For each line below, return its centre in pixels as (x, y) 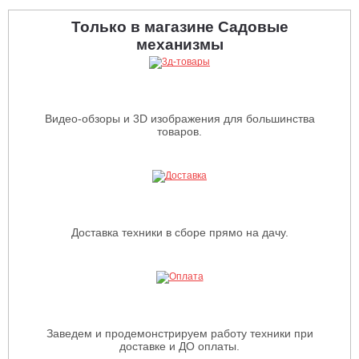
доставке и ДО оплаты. (179, 346)
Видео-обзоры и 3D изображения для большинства (179, 118)
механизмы (179, 44)
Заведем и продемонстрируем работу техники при (179, 333)
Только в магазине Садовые (179, 26)
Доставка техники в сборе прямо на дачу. (179, 232)
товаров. (179, 131)
